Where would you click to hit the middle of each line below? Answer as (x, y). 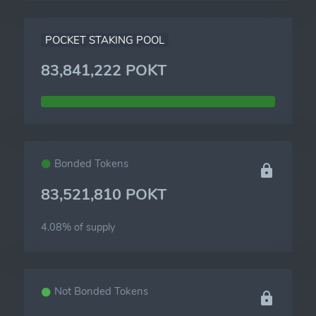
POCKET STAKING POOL (105, 41)
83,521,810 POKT (104, 195)
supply (101, 227)
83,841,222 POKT (104, 71)
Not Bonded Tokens (100, 292)
